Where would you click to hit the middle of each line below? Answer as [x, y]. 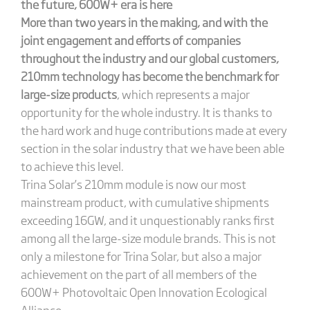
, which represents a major [183, 94]
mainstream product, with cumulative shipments [145, 202]
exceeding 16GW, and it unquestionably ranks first [147, 220]
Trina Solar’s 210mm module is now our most [133, 184]
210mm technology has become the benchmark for [149, 76]
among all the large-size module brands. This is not [148, 238]
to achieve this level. [72, 166]
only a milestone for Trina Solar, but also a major [141, 256]
